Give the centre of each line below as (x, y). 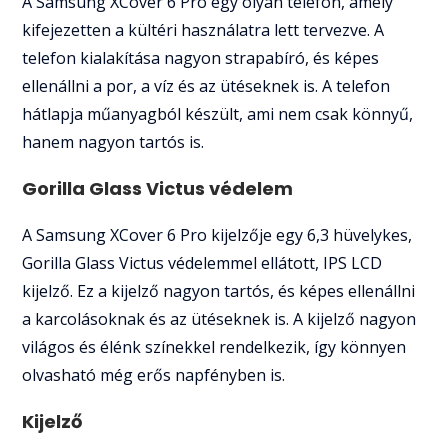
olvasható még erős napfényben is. (154, 374)
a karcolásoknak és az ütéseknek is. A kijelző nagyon (219, 318)
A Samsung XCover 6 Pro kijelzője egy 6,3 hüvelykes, (217, 234)
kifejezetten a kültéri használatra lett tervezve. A (203, 29)
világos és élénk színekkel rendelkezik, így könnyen (214, 346)
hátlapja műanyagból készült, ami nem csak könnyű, (218, 113)
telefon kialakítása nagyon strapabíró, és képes (201, 57)
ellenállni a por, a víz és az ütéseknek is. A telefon (206, 85)
